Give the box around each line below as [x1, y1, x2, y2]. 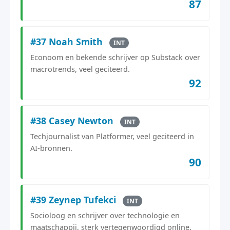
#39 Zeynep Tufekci [30, 193, 119, 206]
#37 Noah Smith [30, 35, 105, 48]
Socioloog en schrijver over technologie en [30, 210, 180, 220]
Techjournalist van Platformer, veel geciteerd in [30, 131, 194, 141]
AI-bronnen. [30, 143, 72, 153]
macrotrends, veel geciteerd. [30, 64, 130, 74]
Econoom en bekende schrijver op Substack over [30, 52, 200, 62]
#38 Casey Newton [30, 114, 116, 127]
